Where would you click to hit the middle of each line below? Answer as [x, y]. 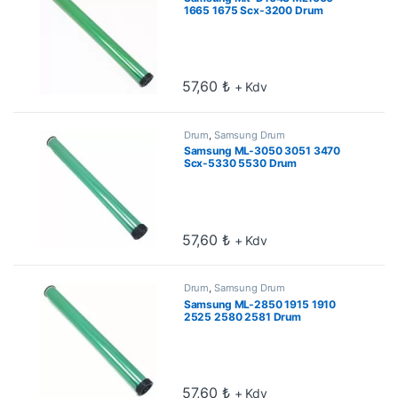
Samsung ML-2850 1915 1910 [260, 305]
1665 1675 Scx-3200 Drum [253, 10]
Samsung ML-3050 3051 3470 [262, 151]
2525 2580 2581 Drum [242, 317]
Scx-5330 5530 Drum [240, 163]
